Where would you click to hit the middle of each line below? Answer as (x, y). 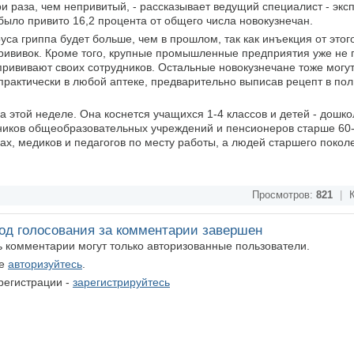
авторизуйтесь (45, 264)
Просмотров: (284, 195)
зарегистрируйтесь (121, 282)
